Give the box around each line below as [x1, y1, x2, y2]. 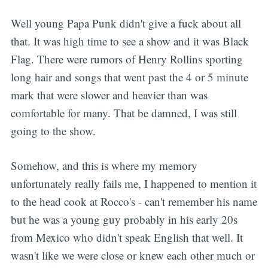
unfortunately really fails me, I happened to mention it [10, 176, 257, 191]
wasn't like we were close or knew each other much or [10, 248, 255, 263]
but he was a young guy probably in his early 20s [10, 212, 237, 227]
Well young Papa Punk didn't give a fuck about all [10, 15, 241, 31]
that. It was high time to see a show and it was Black [10, 33, 249, 48]
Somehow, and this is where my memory [10, 158, 197, 173]
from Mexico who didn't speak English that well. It [10, 230, 243, 245]
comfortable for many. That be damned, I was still [10, 105, 237, 120]
